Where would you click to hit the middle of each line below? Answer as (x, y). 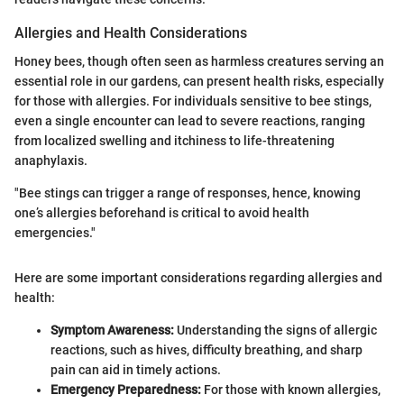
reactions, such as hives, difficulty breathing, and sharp (207, 349)
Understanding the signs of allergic (275, 330)
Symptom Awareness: (112, 330)
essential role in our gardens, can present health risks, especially (199, 81)
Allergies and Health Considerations (131, 32)
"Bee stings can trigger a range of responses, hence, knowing (188, 193)
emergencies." (55, 232)
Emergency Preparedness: (126, 389)
